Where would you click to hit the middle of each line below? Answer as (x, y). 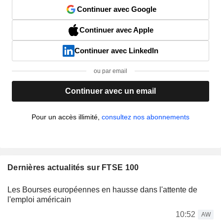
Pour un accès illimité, (67, 117)
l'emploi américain (39, 199)
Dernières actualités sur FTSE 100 (73, 167)
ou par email (110, 71)
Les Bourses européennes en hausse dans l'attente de (102, 189)
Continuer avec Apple (116, 30)
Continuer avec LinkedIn (116, 50)
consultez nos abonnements (146, 117)
